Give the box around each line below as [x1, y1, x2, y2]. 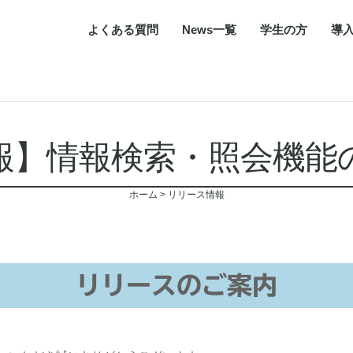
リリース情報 [167, 189, 225, 201]
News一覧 [181, 23, 236, 36]
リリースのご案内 [76, 273, 277, 299]
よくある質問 [87, 23, 158, 36]
